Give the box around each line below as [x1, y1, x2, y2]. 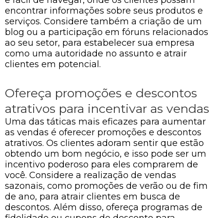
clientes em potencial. [5, 59, 101, 70]
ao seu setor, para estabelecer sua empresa [5, 37, 195, 48]
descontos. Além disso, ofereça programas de [5, 201, 202, 213]
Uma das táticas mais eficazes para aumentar [5, 116, 206, 127]
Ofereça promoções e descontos [5, 85, 197, 100]
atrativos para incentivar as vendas [5, 101, 209, 116]
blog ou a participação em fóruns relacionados [5, 27, 208, 37]
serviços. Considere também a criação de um [5, 16, 202, 27]
